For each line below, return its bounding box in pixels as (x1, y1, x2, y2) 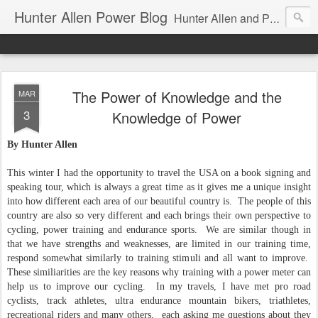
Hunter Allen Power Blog (14, 6, 168, 27)
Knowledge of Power (112, 107, 241, 128)
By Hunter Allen (7, 139, 77, 150)
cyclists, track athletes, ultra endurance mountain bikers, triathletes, (7, 295, 311, 306)
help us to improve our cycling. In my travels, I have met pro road (7, 281, 311, 292)
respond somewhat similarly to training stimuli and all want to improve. (7, 253, 311, 263)
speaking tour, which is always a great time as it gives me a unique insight (7, 182, 311, 192)
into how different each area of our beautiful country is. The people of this (7, 196, 311, 207)
